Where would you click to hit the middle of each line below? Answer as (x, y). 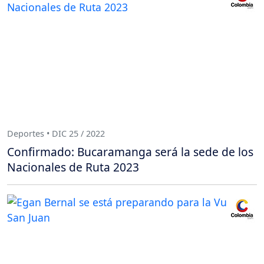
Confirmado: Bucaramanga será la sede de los (130, 152)
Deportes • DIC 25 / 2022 (56, 133)
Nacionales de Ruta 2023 (73, 167)
